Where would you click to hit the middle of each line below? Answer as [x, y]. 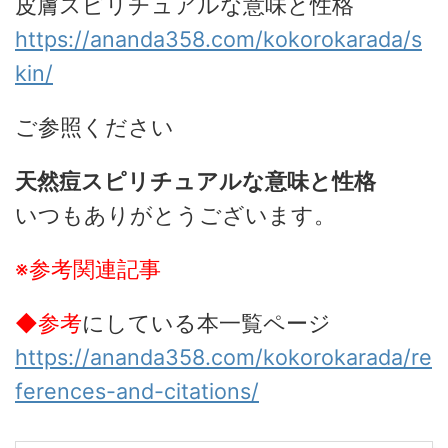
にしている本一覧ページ [206, 322]
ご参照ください [94, 126]
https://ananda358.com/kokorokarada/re [223, 356]
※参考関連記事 [88, 268]
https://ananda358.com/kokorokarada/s [218, 38]
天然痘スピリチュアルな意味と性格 [195, 180]
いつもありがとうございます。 [175, 214]
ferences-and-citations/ [137, 390]
